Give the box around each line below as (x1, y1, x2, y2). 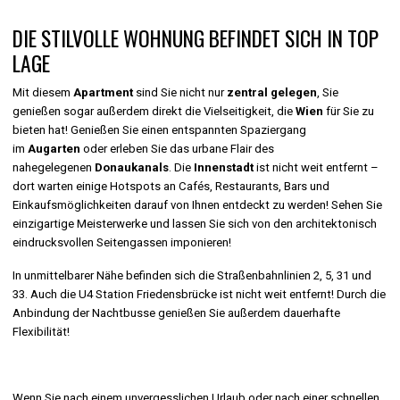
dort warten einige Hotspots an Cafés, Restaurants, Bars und (12, 179, 330, 194)
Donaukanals (95, 161, 170, 175)
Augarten (28, 142, 81, 156)
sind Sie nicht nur (133, 86, 225, 100)
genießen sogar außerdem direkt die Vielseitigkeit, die (12, 104, 296, 119)
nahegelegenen (12, 161, 96, 175)
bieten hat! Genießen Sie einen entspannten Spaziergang (12, 123, 307, 137)
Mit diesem (12, 86, 74, 100)
